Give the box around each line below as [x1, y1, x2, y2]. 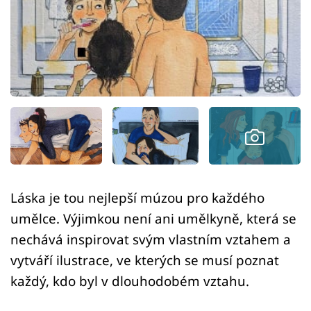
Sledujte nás [10, 158, 71, 172]
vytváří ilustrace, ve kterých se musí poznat [10, 251, 279, 269]
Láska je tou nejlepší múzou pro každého [10, 189, 264, 207]
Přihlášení [31, 104, 101, 122]
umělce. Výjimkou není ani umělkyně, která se [10, 210, 296, 228]
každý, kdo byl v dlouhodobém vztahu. [10, 272, 249, 290]
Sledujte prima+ [21, 62, 126, 80]
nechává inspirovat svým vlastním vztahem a [10, 230, 291, 249]
